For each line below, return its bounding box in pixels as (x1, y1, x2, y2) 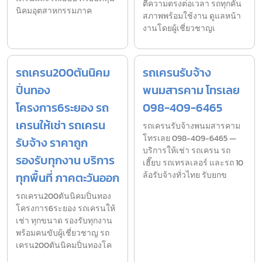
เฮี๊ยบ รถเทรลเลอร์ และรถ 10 (143, 157, 243, 170)
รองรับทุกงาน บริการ (16, 151, 115, 170)
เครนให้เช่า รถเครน (16, 116, 105, 135)
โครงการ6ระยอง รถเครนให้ (16, 202, 115, 215)
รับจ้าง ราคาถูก (16, 134, 88, 152)
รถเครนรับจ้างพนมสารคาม (143, 120, 240, 133)
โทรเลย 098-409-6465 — (143, 132, 236, 145)
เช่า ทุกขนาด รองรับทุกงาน (16, 215, 112, 227)
